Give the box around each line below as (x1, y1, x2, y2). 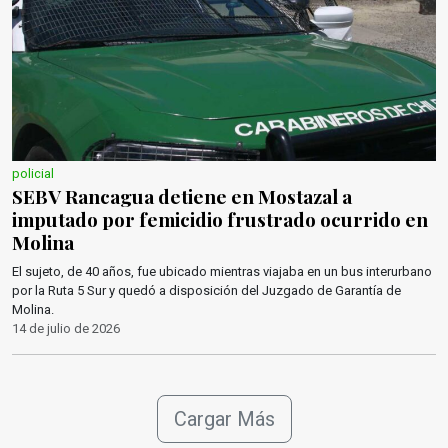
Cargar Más (173, 407, 275, 431)
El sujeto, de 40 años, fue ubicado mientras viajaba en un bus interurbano (12, 264, 432, 279)
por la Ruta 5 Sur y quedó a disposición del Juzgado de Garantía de (12, 283, 401, 298)
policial (12, 166, 54, 181)
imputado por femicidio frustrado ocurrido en (12, 206, 428, 232)
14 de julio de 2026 (12, 321, 120, 336)
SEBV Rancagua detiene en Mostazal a (12, 183, 352, 209)
